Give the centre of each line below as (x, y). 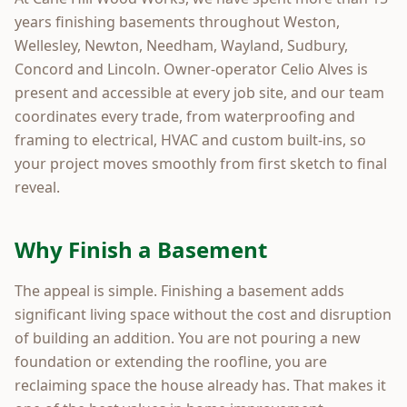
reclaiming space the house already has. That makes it (200, 385)
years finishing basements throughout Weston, (177, 21)
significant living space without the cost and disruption (203, 314)
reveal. (37, 187)
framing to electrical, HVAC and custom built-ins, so (190, 139)
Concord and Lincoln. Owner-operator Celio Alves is (191, 69)
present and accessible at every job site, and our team (199, 92)
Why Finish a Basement (141, 249)
